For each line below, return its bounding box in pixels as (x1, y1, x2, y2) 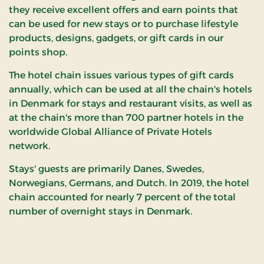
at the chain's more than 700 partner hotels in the (9, 111, 243, 123)
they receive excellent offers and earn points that (9, 4, 238, 15)
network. (9, 140, 50, 151)
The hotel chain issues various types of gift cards (9, 69, 234, 81)
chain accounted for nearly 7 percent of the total (9, 191, 236, 203)
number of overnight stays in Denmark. (9, 205, 192, 217)
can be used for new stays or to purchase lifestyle (9, 18, 238, 29)
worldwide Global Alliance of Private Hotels (9, 126, 212, 137)
